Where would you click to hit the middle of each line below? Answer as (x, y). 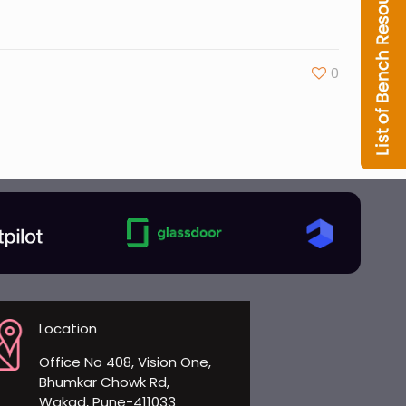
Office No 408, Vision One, (125, 362)
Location (68, 329)
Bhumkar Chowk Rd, (104, 382)
